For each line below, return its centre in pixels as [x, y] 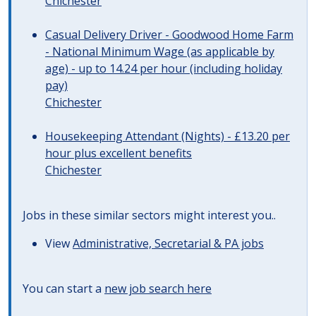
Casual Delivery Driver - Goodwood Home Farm [169, 35]
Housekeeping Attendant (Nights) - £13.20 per [168, 136]
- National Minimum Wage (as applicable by [160, 51]
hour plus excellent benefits [119, 153]
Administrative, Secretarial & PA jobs [168, 243]
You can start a [63, 288]
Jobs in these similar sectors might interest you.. [149, 215]
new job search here [158, 288]
